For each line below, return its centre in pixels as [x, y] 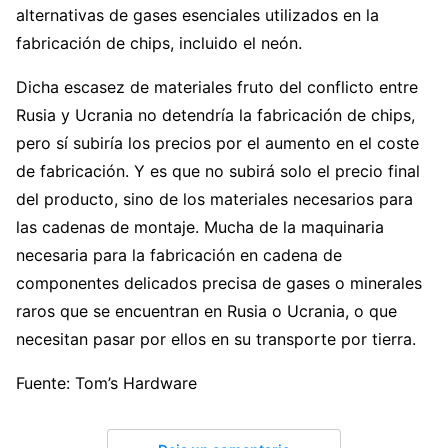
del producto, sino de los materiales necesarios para [214, 199]
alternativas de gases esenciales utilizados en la [197, 15]
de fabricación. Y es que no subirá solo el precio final [218, 171]
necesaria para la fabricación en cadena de [179, 255]
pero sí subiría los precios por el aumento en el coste [217, 143]
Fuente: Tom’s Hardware [106, 383]
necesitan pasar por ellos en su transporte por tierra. [216, 339]
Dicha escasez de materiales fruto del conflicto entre [217, 87]
